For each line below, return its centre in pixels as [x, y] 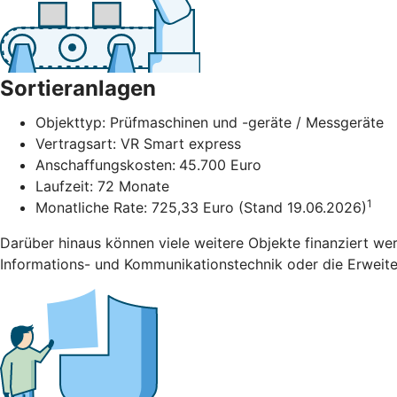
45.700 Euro [220, 165]
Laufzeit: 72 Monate [102, 187]
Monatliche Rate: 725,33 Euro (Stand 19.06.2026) [201, 208]
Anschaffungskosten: [105, 165]
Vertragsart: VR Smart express [138, 144]
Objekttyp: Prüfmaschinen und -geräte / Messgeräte [210, 123]
